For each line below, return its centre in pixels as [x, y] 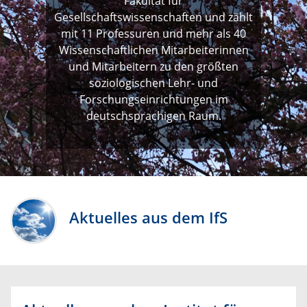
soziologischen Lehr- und [153, 83]
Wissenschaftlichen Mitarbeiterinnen [153, 50]
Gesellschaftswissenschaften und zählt [153, 17]
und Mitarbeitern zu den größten [153, 67]
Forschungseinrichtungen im [153, 100]
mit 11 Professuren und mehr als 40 [153, 34]
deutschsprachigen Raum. [153, 116]
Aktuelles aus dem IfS [149, 218]
